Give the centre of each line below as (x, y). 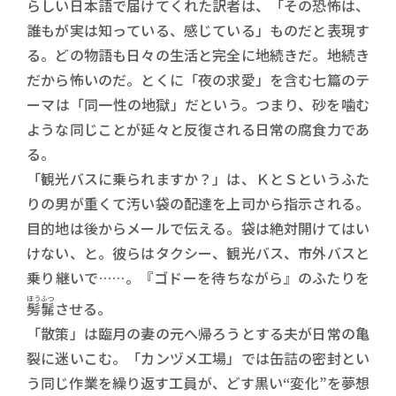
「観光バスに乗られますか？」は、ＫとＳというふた (198, 179)
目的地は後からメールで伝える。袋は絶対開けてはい (198, 228)
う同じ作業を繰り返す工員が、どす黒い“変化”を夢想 (198, 383)
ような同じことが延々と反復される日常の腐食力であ (198, 129)
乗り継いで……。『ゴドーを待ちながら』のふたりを (198, 278)
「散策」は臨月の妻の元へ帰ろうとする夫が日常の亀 (198, 333)
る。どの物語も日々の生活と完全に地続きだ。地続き (198, 55)
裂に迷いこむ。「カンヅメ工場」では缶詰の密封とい (198, 358)
